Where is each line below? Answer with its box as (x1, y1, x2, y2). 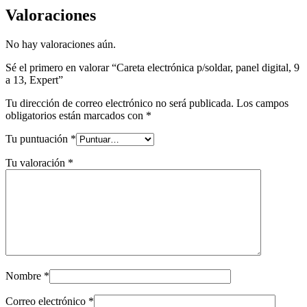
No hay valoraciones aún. (5, 38, 116, 50)
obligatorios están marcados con (5, 109, 146, 121)
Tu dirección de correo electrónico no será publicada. (5, 97, 234, 109)
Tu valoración (5, 156, 68, 169)
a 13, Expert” (5, 73, 63, 86)
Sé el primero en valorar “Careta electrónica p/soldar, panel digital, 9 (5, 61, 299, 73)
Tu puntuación (5, 132, 71, 145)
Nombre (5, 269, 44, 282)
